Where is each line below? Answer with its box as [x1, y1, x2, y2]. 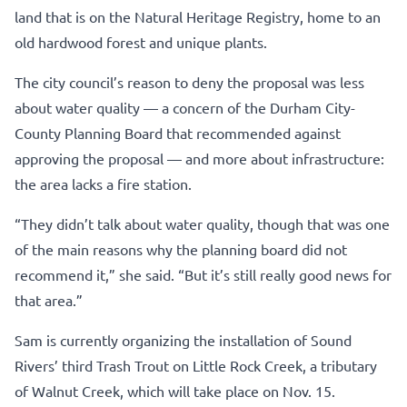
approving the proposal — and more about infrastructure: [15, 148, 384, 167]
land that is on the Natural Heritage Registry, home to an [15, 6, 381, 25]
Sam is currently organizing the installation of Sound [15, 330, 352, 349]
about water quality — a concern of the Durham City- [15, 97, 355, 116]
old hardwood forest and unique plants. [15, 32, 267, 51]
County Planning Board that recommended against [15, 123, 341, 142]
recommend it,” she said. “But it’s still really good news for [15, 264, 392, 283]
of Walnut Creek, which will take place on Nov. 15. [15, 381, 335, 400]
